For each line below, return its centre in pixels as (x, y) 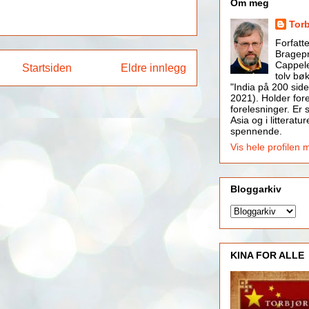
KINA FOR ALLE (267, 255)
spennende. (256, 131)
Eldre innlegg (153, 68)
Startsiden (47, 68)
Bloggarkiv (256, 189)
